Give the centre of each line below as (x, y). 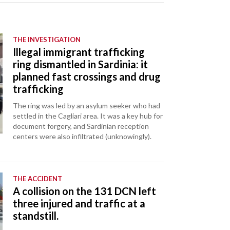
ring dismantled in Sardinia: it (81, 64)
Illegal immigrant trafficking (79, 52)
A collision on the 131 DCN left (85, 191)
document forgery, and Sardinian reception (81, 126)
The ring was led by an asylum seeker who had (87, 106)
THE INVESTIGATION (47, 40)
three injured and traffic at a (79, 204)
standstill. (36, 216)
